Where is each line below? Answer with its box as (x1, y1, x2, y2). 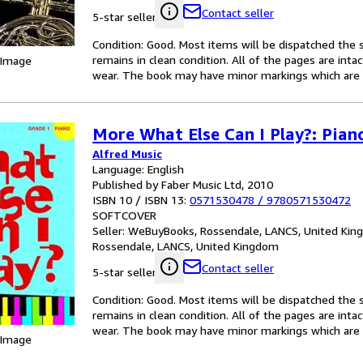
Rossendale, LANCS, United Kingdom (92, 239, 279, 253)
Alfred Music (92, 147, 162, 160)
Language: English (92, 162, 184, 176)
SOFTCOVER (92, 208, 156, 222)
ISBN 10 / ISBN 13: (92, 193, 190, 207)
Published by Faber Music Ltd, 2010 (92, 177, 273, 191)
